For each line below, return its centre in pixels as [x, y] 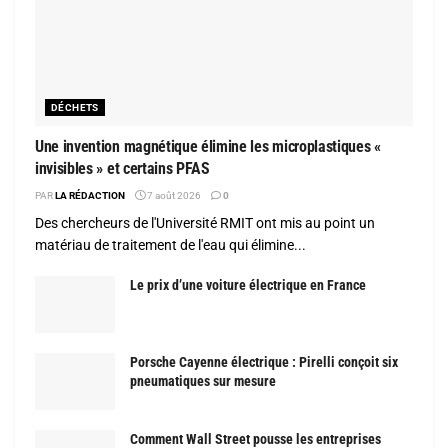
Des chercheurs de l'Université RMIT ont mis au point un [205, 222]
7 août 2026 [173, 195]
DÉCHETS [75, 107]
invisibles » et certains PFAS [122, 168]
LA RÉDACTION [90, 195]
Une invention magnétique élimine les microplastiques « [208, 146]
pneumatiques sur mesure [203, 380]
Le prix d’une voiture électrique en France [248, 284]
